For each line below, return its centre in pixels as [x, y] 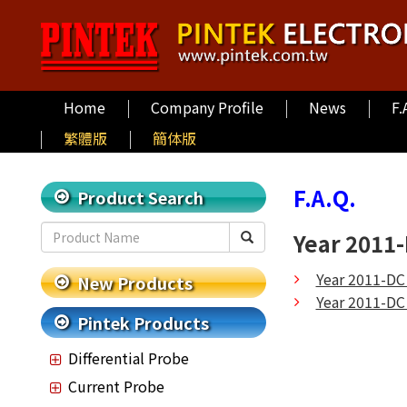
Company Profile [207, 107]
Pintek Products [143, 323]
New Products [135, 283]
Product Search [140, 197]
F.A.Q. [324, 198]
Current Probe [116, 386]
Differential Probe [129, 358]
